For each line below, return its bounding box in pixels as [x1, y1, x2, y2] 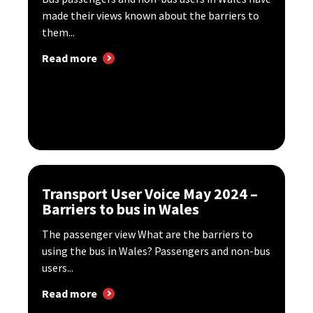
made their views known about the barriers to [42, 8, 259, 23]
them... [42, 25, 75, 40]
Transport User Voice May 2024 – [42, 184, 258, 204]
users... [42, 261, 73, 275]
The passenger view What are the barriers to [42, 227, 253, 242]
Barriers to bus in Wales [42, 199, 199, 219]
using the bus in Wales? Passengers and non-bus [42, 244, 270, 259]
